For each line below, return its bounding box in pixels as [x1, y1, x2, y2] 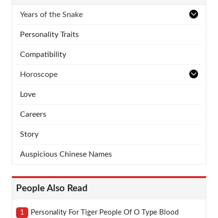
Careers [20, 110, 46, 118]
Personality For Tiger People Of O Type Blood [31, 208, 179, 216]
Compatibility [20, 50, 66, 58]
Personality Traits [20, 30, 79, 38]
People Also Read [16, 183, 88, 193]
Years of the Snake [20, 10, 83, 18]
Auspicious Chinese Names [20, 150, 112, 158]
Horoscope [20, 70, 57, 78]
